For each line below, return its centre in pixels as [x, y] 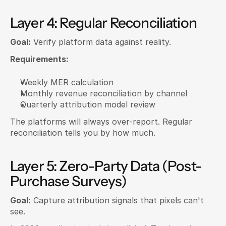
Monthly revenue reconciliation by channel [104, 93]
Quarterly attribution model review [88, 104]
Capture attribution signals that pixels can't [117, 200]
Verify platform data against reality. [101, 42]
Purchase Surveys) [68, 181]
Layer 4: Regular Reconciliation [103, 23]
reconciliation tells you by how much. [83, 133]
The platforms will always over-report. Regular [101, 122]
